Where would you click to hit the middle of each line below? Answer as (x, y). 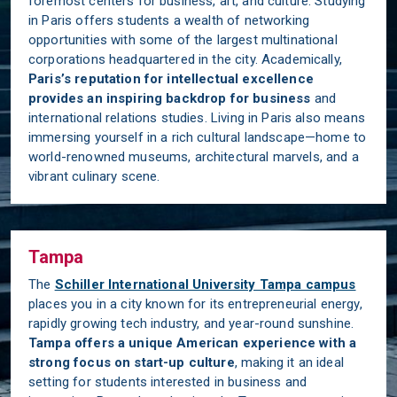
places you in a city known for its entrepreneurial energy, (195, 304)
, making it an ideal (289, 362)
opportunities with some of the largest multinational (183, 39)
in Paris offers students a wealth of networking (169, 20)
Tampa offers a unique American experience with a (193, 343)
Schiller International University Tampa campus (205, 284)
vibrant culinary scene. (94, 176)
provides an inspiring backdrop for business (170, 98)
